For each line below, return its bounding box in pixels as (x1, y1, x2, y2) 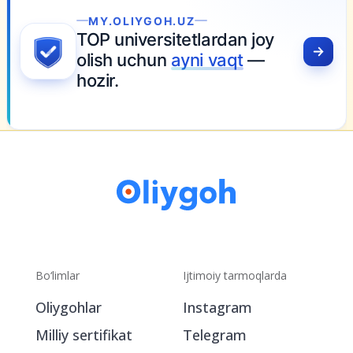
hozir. (50, 123, 93, 144)
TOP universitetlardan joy (50, 82, 248, 103)
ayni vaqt (144, 102, 217, 124)
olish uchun (50, 102, 145, 124)
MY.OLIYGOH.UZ (62, 67, 169, 81)
